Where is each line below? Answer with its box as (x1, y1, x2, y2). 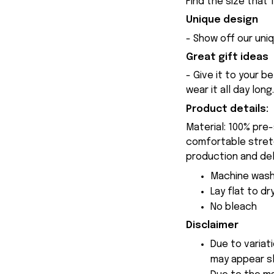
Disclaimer (186, 220, 239, 231)
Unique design (186, 15, 258, 26)
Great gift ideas (186, 52, 268, 63)
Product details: (186, 103, 268, 114)
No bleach (210, 201, 257, 212)
